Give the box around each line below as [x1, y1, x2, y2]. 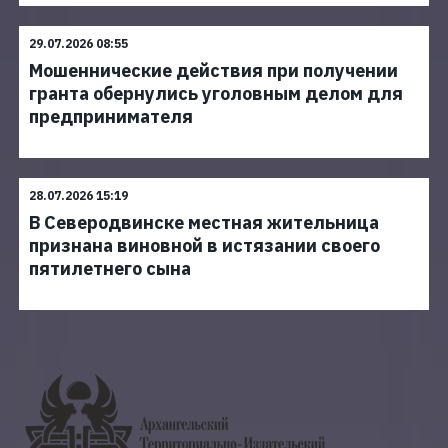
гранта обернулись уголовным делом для [29, 82, 403, 105]
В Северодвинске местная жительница [29, 211, 379, 234]
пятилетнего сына [29, 257, 191, 280]
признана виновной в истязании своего [29, 234, 380, 257]
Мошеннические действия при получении [29, 59, 398, 82]
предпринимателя [29, 105, 193, 128]
